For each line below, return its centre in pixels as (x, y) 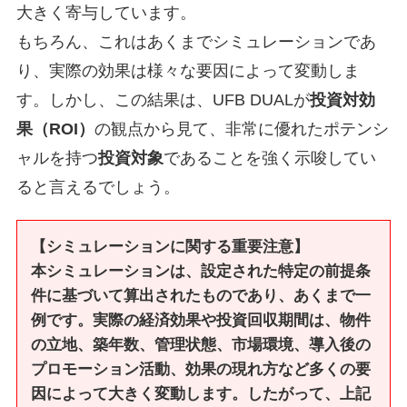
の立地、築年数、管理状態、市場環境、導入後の (200, 344)
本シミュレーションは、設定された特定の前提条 (200, 271)
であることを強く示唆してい (269, 158)
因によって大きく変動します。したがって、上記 (200, 393)
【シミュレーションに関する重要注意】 (169, 246)
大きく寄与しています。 (106, 12)
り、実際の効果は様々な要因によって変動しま (188, 70)
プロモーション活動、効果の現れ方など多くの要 (200, 369)
